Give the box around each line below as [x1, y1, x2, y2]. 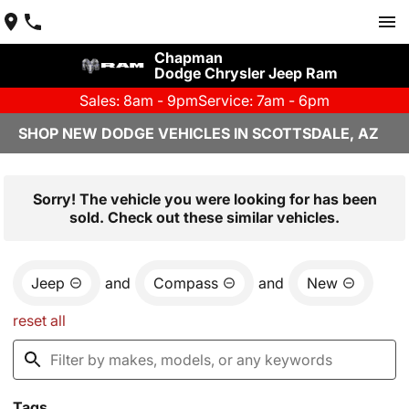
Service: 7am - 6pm [198, 91, 330, 110]
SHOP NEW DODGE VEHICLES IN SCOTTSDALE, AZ [18, 124, 379, 142]
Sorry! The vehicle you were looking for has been [32, 190, 377, 208]
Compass [153, 274, 218, 292]
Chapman [153, 48, 223, 67]
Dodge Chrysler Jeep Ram [153, 64, 338, 82]
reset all [13, 311, 66, 330]
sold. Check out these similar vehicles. [69, 208, 340, 226]
